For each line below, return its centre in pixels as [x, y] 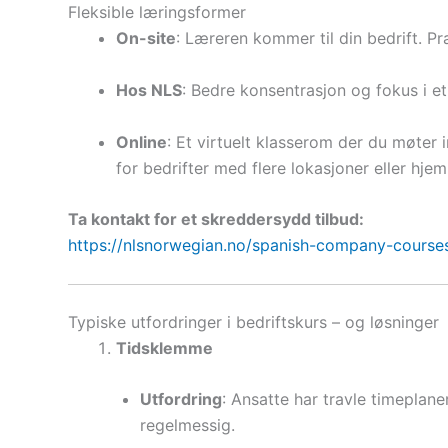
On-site [146, 38]
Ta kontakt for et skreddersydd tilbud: [216, 219]
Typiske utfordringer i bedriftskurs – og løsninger [253, 321]
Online [141, 141]
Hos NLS [149, 90]
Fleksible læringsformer [157, 12]
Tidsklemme [164, 347]
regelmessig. [187, 425]
